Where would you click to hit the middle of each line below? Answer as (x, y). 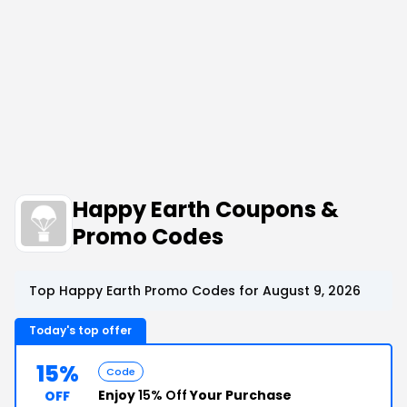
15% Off (163, 395)
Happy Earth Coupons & (206, 209)
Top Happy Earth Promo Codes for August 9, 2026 (195, 290)
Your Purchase (239, 395)
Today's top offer (80, 330)
